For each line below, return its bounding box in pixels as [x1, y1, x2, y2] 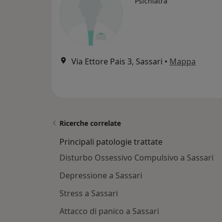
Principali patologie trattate [59, 136, 163, 148]
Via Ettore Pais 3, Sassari [71, 56, 163, 67]
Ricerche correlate [59, 118, 121, 128]
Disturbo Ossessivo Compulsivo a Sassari [59, 152, 214, 164]
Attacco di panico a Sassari [59, 206, 159, 217]
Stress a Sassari [59, 188, 118, 199]
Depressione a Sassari [59, 170, 142, 181]
